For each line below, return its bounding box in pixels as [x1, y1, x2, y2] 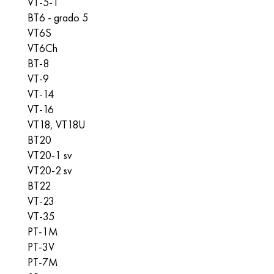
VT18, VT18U [28, 117, 86, 131]
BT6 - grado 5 [28, 10, 88, 24]
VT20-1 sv [28, 148, 72, 162]
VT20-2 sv [28, 163, 72, 177]
